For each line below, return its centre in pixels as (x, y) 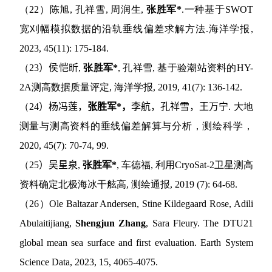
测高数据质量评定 (70, 87)
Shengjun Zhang (110, 223)
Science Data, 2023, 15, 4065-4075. (88, 262)
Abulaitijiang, (47, 223)
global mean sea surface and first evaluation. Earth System (136, 243)
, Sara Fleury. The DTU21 (199, 223)
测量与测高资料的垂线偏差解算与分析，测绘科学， (136, 126)
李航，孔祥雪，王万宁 (180, 107)
